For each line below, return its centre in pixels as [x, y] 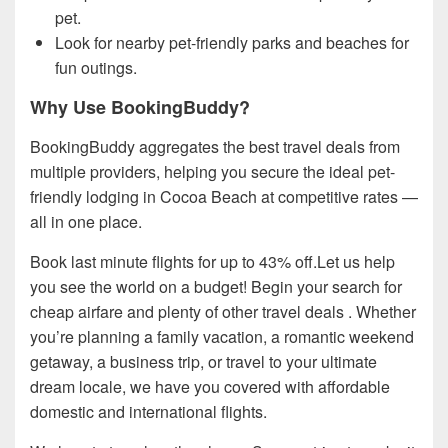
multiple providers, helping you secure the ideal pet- [212, 172]
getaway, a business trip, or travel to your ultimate [203, 362]
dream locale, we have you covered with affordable [210, 387]
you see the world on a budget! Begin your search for [216, 287]
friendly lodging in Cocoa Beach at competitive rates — [224, 197]
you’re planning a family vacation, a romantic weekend [222, 337]
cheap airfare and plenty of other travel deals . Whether [223, 312]
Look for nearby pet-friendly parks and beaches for [232, 42]
